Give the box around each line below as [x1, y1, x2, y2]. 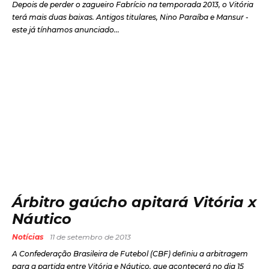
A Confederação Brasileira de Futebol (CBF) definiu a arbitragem [12, 249, 248, 258]
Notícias [12, 232, 43, 241]
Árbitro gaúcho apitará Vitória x [12, 193, 256, 211]
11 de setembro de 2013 [50, 232, 131, 241]
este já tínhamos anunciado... [12, 25, 119, 34]
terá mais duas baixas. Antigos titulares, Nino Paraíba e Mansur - [12, 12, 96, 22]
